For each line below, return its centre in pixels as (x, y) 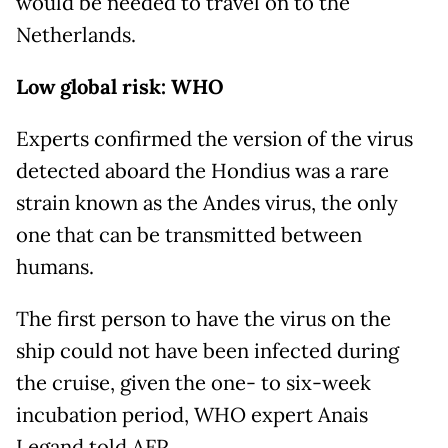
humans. (55, 267)
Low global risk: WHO (120, 87)
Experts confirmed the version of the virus (214, 139)
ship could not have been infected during (207, 351)
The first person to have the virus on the (203, 319)
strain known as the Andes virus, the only (207, 203)
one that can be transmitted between (189, 235)
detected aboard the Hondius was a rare (202, 171)
